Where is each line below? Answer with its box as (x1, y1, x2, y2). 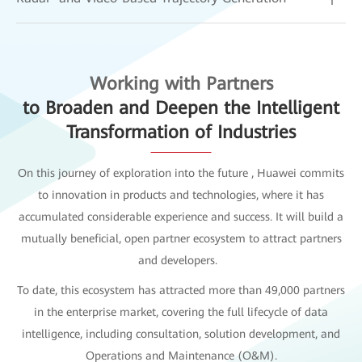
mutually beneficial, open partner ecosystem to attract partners (20, 232, 342, 246)
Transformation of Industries (66, 122, 296, 143)
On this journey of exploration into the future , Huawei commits (18, 166, 344, 180)
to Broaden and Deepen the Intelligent (23, 98, 339, 119)
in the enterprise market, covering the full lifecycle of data (34, 305, 328, 319)
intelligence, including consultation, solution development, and (22, 327, 340, 341)
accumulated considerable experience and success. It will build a (19, 210, 343, 224)
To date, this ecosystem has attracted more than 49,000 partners (17, 284, 345, 297)
